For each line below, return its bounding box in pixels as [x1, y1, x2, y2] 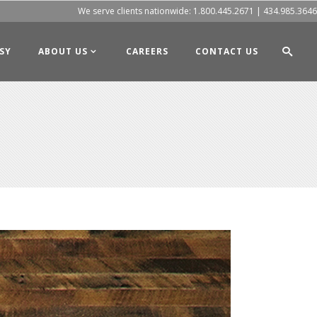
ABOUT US [38, 45, 88, 57]
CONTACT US [195, 45, 258, 57]
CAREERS [126, 45, 168, 57]
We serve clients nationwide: [78, 5, 193, 17]
